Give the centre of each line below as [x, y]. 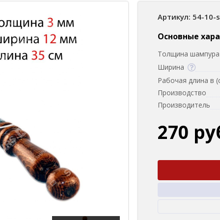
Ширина [171, 67]
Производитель [184, 105]
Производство [182, 93]
